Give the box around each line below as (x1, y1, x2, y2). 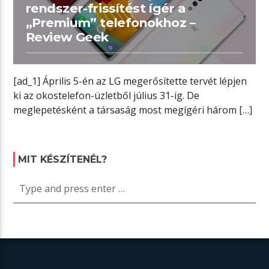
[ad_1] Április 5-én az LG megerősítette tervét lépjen (13, 74, 247, 88)
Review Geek (25, 29, 109, 44)
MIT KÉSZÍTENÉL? (18, 153, 107, 165)
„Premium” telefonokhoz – (25, 15, 196, 30)
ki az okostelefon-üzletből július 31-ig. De (13, 89, 200, 103)
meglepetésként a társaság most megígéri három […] (13, 103, 253, 117)
